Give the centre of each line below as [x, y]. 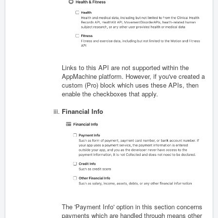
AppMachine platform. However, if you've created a [133, 76]
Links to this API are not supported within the [125, 68]
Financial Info [82, 111]
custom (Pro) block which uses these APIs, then [130, 85]
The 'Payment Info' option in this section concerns [132, 206]
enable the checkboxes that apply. [110, 94]
